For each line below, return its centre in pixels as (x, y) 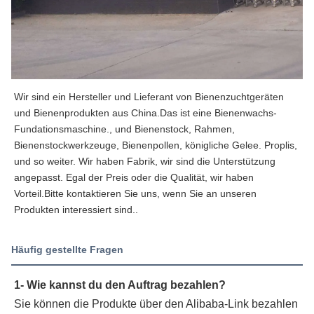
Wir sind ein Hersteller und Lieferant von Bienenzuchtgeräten (149, 97)
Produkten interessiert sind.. (76, 210)
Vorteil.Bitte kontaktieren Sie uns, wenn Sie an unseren (135, 194)
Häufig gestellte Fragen (67, 250)
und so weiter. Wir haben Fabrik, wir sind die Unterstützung (145, 162)
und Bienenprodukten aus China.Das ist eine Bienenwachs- (145, 113)
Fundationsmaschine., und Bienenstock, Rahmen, (124, 129)
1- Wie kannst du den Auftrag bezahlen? (120, 285)
